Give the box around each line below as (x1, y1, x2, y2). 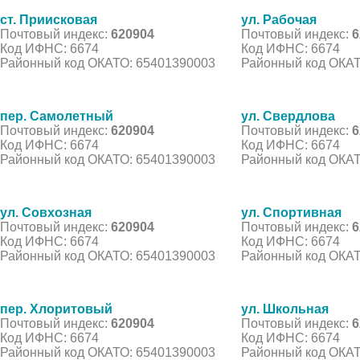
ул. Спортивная (241, 205, 342, 219)
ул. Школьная (241, 301, 329, 316)
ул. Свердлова (241, 108, 335, 123)
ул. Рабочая (241, 12, 317, 27)
